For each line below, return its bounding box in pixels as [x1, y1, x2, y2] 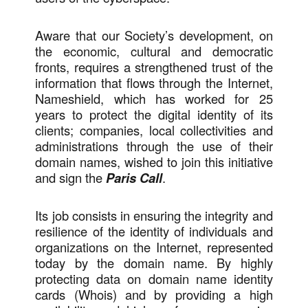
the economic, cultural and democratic [35, 42, 273, 60]
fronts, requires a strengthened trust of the [35, 58, 273, 76]
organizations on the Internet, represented [35, 238, 273, 256]
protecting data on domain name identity [35, 269, 273, 288]
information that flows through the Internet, [35, 74, 273, 92]
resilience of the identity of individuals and [35, 222, 273, 241]
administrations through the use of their [35, 137, 273, 155]
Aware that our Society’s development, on [35, 26, 273, 45]
